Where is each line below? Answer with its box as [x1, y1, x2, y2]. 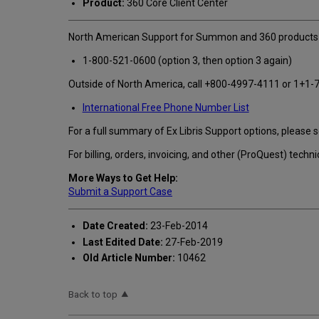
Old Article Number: [82, 252, 175, 264]
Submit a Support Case [68, 186, 172, 198]
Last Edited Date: [82, 236, 163, 248]
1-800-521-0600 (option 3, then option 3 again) [82, 55, 292, 67]
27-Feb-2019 [162, 236, 223, 248]
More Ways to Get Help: [68, 172, 178, 184]
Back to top [68, 288, 117, 300]
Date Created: [82, 220, 148, 232]
